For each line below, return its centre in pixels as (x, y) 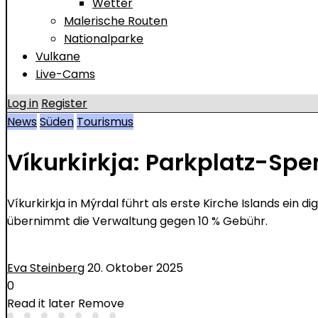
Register (64, 103)
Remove (101, 304)
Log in (23, 103)
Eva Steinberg (46, 268)
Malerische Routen (116, 21)
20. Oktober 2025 (135, 268)
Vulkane (58, 56)
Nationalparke (104, 38)
